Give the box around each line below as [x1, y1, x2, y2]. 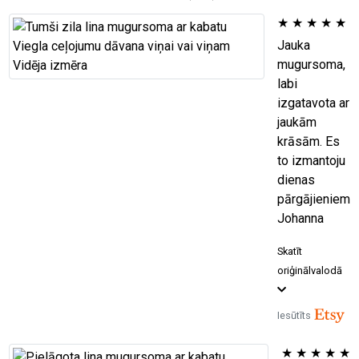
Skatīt [276, 244, 302, 257]
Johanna [276, 210, 324, 226]
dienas [276, 171, 315, 188]
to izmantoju [276, 152, 345, 168]
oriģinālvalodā [276, 264, 342, 276]
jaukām [276, 114, 317, 130]
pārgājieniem [276, 191, 350, 207]
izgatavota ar [276, 95, 349, 111]
